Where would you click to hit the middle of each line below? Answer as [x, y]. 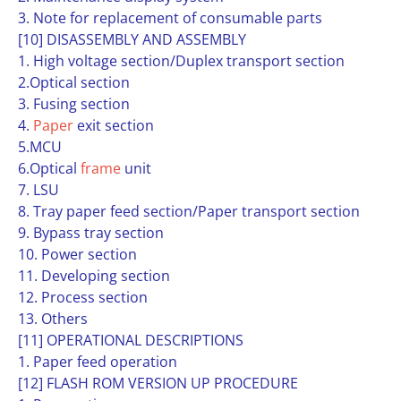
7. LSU [38, 190]
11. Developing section [94, 276]
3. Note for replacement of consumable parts [170, 18]
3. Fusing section [74, 104]
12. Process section [83, 297]
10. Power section [77, 254]
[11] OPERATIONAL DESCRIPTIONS [131, 340]
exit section [114, 125]
